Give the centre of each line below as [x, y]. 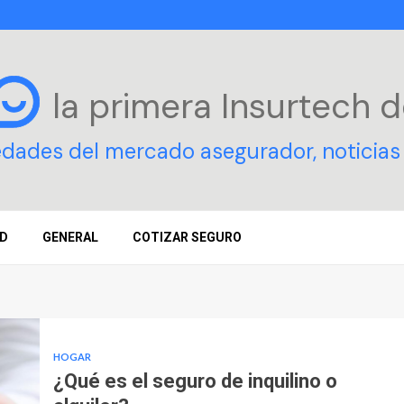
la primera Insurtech [216, 106]
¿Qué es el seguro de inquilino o [195, 381]
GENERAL [70, 237]
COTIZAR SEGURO [187, 237]
